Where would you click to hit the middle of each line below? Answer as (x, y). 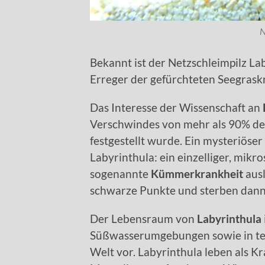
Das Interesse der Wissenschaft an (176, 108)
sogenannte (119, 174)
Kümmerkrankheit (197, 174)
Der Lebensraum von (142, 219)
